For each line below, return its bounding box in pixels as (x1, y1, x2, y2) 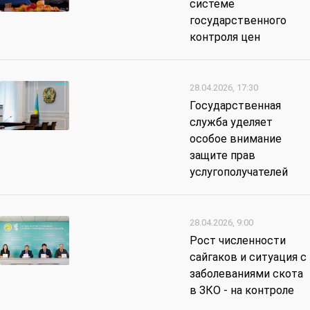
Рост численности (190, 234, 286, 248)
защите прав (190, 149, 255, 163)
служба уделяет (190, 116, 273, 129)
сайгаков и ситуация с (190, 250, 307, 264)
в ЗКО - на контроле (190, 284, 294, 298)
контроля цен (190, 30, 260, 44)
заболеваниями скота (190, 267, 303, 281)
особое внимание (190, 132, 282, 146)
